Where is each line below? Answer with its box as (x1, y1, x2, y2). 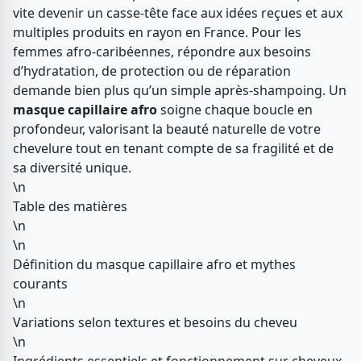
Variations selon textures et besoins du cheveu (13, 313, 297, 331)
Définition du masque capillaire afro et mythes (13, 255, 296, 273)
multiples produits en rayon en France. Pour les (13, 23, 301, 41)
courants (13, 275, 68, 293)
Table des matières (13, 197, 127, 215)
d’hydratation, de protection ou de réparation (13, 62, 291, 80)
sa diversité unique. (13, 159, 131, 176)
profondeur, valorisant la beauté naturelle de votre (13, 120, 321, 138)
